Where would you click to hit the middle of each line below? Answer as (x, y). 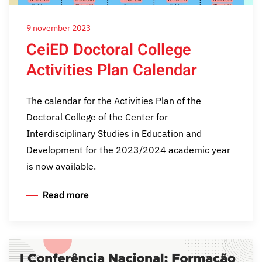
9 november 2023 (58, 28)
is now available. (61, 166)
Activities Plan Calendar (112, 70)
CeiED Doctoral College (109, 50)
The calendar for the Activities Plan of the (114, 101)
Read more (66, 195)
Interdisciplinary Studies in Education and (114, 133)
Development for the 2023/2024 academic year (128, 150)
